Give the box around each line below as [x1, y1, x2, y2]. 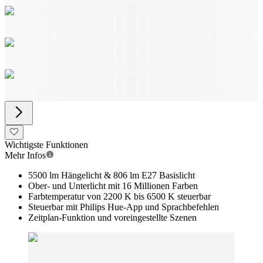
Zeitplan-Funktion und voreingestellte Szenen [28, 213, 197, 222]
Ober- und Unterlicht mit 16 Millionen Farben [28, 181, 198, 191]
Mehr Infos [5, 150, 46, 160]
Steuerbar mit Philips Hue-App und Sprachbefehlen [28, 202, 219, 212]
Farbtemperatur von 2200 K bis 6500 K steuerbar [28, 191, 211, 201]
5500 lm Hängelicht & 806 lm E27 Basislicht [28, 170, 195, 180]
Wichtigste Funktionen [5, 140, 88, 150]
